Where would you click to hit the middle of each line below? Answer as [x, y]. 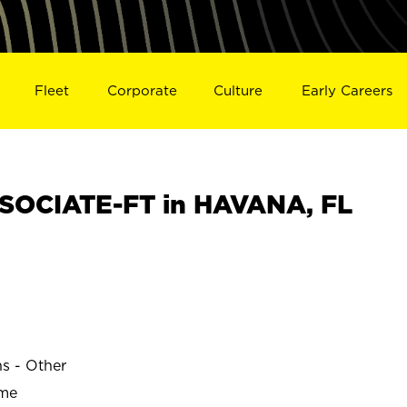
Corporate [142, 90]
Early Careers [347, 90]
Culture [238, 90]
